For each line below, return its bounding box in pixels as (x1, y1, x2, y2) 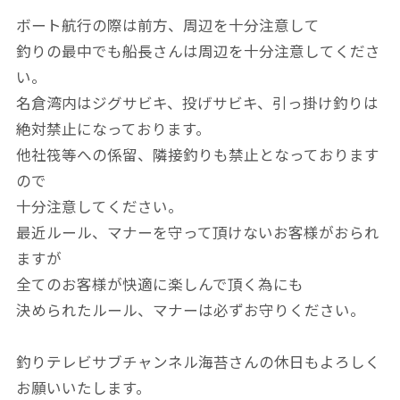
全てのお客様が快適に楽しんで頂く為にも (15, 276, 304, 295)
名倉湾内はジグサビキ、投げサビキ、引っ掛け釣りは (15, 95, 379, 113)
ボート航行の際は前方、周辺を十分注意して (15, 17, 320, 36)
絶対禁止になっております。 (15, 121, 211, 139)
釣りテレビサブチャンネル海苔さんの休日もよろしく (15, 353, 380, 371)
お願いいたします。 (15, 379, 151, 397)
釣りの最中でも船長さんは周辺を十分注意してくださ (15, 43, 380, 62)
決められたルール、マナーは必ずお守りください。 (15, 302, 365, 321)
